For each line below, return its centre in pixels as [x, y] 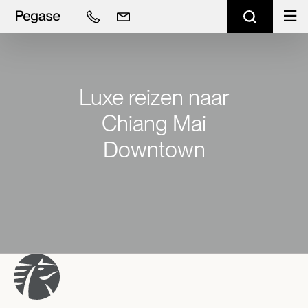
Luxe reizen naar [154, 97]
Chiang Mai [154, 123]
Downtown [154, 150]
